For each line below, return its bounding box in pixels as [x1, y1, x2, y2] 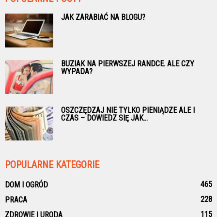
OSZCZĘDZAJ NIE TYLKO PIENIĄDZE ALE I [61, 106, 195, 115]
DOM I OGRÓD [5, 180, 48, 190]
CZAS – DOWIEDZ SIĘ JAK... [61, 113, 148, 123]
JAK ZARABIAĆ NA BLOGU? [61, 13, 145, 22]
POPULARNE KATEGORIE [5, 159, 99, 171]
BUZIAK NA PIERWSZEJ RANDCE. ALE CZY [61, 59, 194, 69]
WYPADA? [61, 67, 93, 77]
